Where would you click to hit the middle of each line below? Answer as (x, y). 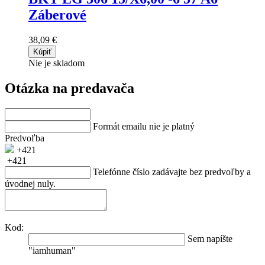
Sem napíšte (210, 238)
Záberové (57, 14)
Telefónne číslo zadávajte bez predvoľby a (172, 172)
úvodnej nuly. (30, 183)
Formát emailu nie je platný (144, 126)
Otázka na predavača (70, 88)
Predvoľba (25, 138)
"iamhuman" (52, 250)
